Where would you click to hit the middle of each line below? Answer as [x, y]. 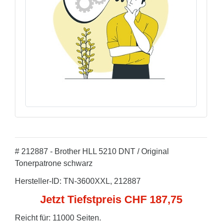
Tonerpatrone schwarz [54, 163]
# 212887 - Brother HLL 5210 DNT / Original [92, 151]
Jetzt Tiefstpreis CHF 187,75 [111, 199]
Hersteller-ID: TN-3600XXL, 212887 [78, 181]
